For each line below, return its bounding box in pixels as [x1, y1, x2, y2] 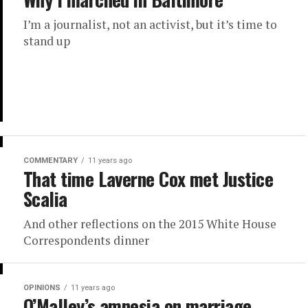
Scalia [23, 185, 67, 213]
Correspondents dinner [23, 232, 149, 249]
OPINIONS [23, 283, 60, 293]
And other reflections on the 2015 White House [23, 216, 276, 232]
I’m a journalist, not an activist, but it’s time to [23, 16, 277, 33]
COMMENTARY [23, 156, 78, 166]
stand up [23, 33, 70, 49]
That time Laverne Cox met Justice [23, 165, 274, 193]
